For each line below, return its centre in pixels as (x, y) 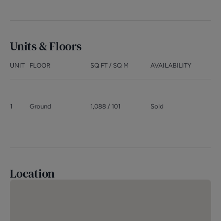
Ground (40, 106)
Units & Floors (46, 46)
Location (33, 173)
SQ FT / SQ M (109, 65)
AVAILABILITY (171, 65)
